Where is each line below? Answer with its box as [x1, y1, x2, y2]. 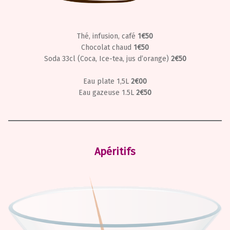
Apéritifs [94, 145, 136, 158]
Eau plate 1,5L [83, 76, 131, 86]
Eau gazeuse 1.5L [79, 88, 136, 97]
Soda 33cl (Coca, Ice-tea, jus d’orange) [44, 54, 171, 63]
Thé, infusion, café [77, 31, 138, 41]
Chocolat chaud [81, 43, 133, 52]
